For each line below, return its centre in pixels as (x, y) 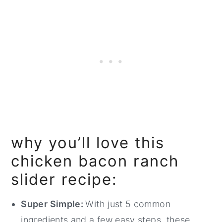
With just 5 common (128, 204)
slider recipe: (64, 179)
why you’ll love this (88, 142)
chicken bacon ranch (95, 161)
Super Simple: (53, 204)
